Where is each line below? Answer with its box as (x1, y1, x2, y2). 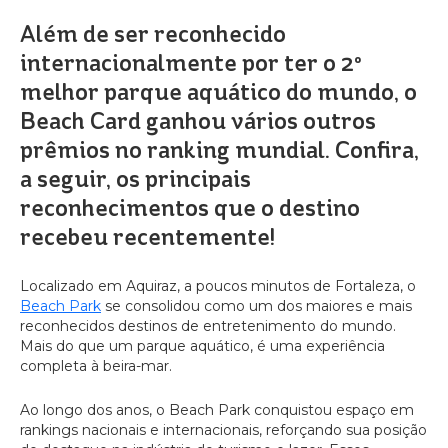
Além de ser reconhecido (20, 20, 286, 48)
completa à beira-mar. (20, 357, 172, 375)
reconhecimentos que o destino (20, 194, 360, 222)
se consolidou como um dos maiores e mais (101, 297, 412, 315)
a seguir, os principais (20, 165, 251, 193)
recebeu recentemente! (20, 223, 275, 251)
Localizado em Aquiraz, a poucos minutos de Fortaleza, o (20, 277, 416, 295)
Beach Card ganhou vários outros (20, 107, 376, 135)
